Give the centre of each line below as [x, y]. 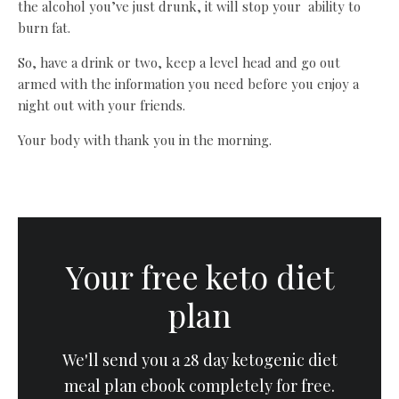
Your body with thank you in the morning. [145, 140]
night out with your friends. [102, 106]
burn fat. [44, 28]
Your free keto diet [199, 277]
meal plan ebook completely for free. [199, 386]
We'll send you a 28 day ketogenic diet [199, 360]
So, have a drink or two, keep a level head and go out [179, 63]
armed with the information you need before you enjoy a [188, 84]
